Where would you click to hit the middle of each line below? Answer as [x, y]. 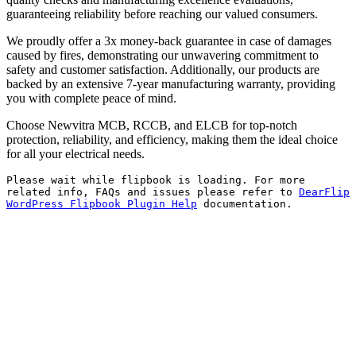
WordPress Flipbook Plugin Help [102, 204]
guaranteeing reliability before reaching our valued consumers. [162, 14]
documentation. [245, 204]
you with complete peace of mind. [91, 98]
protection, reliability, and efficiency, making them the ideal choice [172, 139]
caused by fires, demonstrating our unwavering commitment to [163, 55]
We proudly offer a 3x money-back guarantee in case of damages [169, 41]
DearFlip [324, 192]
